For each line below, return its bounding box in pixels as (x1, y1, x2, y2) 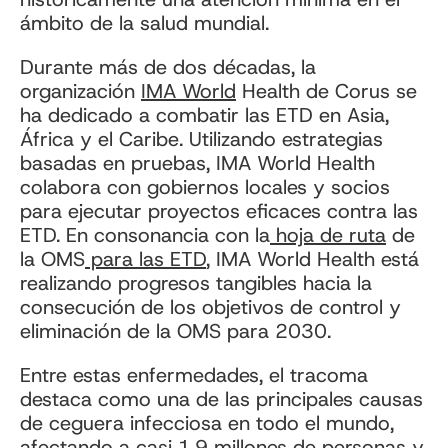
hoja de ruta (270, 222, 386, 249)
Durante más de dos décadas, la (20, 54, 316, 81)
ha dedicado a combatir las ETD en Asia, (20, 102, 389, 129)
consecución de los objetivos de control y (20, 294, 401, 321)
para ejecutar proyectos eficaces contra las (20, 198, 418, 225)
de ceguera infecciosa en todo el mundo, (20, 410, 394, 437)
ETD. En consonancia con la (20, 222, 270, 249)
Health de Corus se (236, 78, 417, 105)
